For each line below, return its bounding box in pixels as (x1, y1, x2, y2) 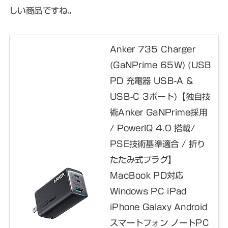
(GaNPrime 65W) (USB (109, 60, 212, 69)
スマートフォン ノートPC (109, 218, 209, 227)
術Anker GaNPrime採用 (109, 107, 208, 117)
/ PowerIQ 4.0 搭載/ (109, 123, 195, 132)
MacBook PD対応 (109, 170, 184, 180)
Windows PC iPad (109, 186, 187, 195)
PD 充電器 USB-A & (109, 76, 193, 85)
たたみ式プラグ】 (109, 155, 177, 164)
